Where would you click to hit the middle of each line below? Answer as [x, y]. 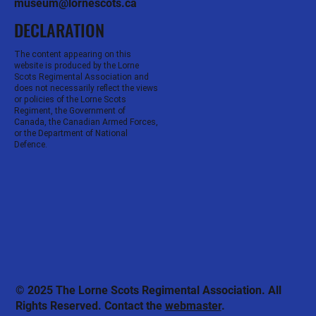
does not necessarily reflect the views [86, 88]
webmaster [193, 305]
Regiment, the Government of [70, 110]
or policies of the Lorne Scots [70, 99]
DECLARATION [59, 29]
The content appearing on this [73, 54]
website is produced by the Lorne [77, 65]
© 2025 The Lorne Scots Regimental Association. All [148, 290]
